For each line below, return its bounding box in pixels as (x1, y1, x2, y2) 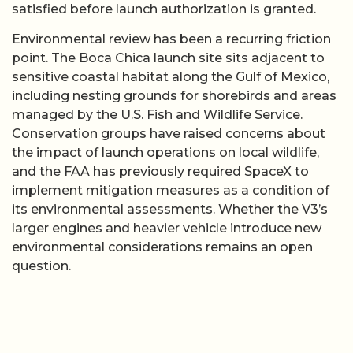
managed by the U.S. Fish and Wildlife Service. (12, 107, 303, 123)
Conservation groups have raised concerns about (12, 126, 325, 142)
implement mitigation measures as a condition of (12, 183, 329, 199)
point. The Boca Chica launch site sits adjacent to (12, 50, 325, 66)
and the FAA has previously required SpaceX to (12, 164, 309, 180)
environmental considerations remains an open (12, 240, 313, 255)
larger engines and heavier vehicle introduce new (12, 221, 321, 236)
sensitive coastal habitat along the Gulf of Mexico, (12, 69, 329, 85)
